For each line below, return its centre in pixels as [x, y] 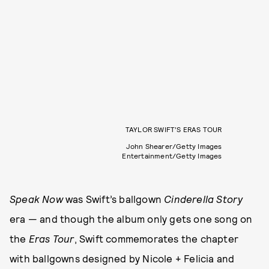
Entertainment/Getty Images [172, 156]
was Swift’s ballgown [113, 199]
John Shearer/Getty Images [174, 146]
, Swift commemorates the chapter [156, 239]
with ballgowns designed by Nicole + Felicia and [122, 258]
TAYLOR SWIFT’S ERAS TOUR [174, 129]
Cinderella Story [204, 199]
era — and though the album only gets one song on [131, 219]
